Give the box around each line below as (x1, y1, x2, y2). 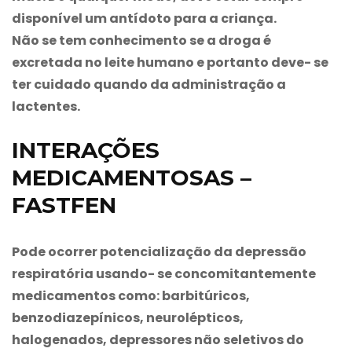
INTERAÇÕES (12, 136, 159, 163)
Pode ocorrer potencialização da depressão (12, 242, 306, 261)
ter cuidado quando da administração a (12, 75, 286, 93)
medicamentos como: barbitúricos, (12, 286, 250, 305)
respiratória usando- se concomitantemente (12, 264, 316, 283)
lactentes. (12, 97, 80, 115)
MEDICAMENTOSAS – (12, 163, 251, 191)
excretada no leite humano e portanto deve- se (12, 53, 328, 71)
